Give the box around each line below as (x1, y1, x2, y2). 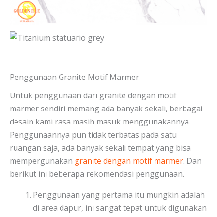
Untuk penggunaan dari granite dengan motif (10, 90, 177, 101)
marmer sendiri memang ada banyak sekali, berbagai (10, 103, 202, 114)
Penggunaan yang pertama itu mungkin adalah (33, 189, 205, 201)
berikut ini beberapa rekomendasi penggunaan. (10, 169, 184, 180)
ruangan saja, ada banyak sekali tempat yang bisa (10, 142, 191, 154)
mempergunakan (10, 155, 75, 167)
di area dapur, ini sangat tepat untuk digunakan (33, 202, 207, 214)
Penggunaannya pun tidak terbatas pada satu (10, 129, 177, 140)
